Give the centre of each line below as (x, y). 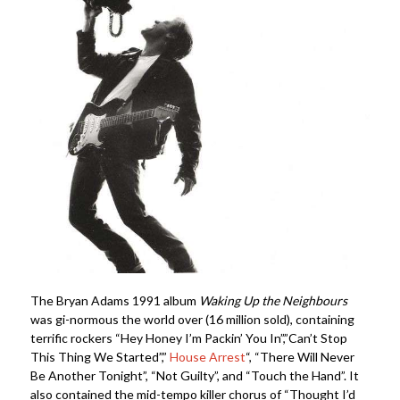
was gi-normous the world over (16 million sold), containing (192, 319)
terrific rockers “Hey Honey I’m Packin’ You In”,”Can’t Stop (188, 337)
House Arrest (207, 356)
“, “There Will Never (300, 356)
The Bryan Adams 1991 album (114, 300)
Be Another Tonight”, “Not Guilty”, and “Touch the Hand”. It (194, 375)
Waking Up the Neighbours (274, 300)
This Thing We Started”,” (100, 356)
